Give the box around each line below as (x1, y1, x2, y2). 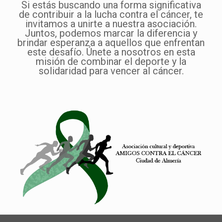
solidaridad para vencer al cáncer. (38, 64, 184, 77)
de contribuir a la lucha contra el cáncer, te (19, 8, 203, 20)
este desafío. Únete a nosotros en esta (27, 46, 195, 58)
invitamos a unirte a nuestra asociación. (25, 17, 197, 30)
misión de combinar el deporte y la (36, 55, 186, 67)
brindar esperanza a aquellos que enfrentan (17, 36, 205, 49)
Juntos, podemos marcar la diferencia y (25, 27, 197, 39)
